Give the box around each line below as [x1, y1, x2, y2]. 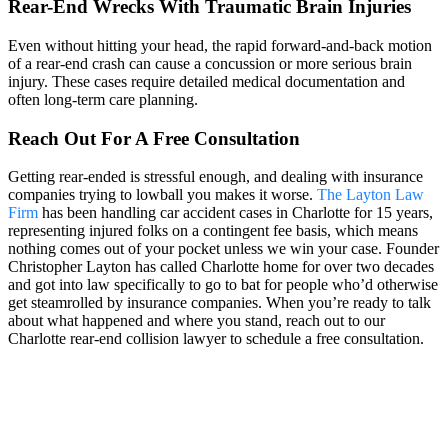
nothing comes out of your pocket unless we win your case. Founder [8, 240, 439, 258]
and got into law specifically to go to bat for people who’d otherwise [8, 276, 438, 294]
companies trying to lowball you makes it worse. [8, 186, 317, 204]
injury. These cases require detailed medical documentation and [8, 72, 405, 90]
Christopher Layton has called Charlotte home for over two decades [8, 258, 434, 276]
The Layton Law [317, 186, 424, 204]
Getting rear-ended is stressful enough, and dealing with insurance [8, 168, 423, 186]
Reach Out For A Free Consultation [8, 127, 300, 149]
